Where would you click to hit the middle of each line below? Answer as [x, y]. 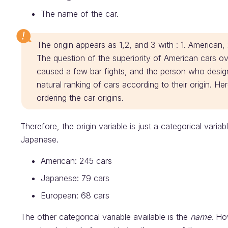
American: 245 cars [76, 161]
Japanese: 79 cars [75, 178]
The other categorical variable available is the [105, 217]
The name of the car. [80, 14]
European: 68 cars [75, 195]
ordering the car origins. [80, 98]
